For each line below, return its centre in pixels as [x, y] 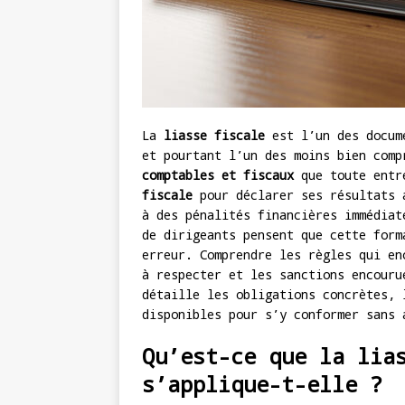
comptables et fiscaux [218, 175]
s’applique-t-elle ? [262, 385]
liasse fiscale [214, 136]
